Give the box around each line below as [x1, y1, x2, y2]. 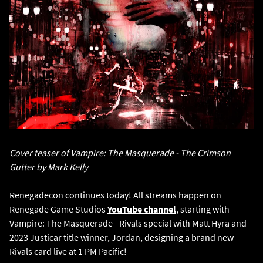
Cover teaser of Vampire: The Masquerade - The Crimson [9, 147, 231, 159]
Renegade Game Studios [9, 203, 107, 215]
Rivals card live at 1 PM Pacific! [9, 245, 127, 258]
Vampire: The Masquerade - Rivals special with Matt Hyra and [9, 217, 247, 230]
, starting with [176, 203, 230, 215]
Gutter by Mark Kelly [9, 161, 88, 173]
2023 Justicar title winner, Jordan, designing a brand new [9, 231, 234, 244]
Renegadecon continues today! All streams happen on [9, 189, 221, 201]
